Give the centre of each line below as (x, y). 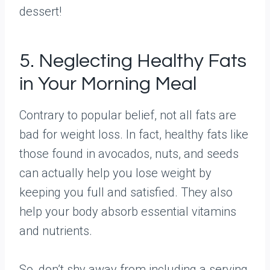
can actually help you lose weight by (115, 173)
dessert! (40, 11)
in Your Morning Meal (108, 84)
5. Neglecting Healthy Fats (133, 61)
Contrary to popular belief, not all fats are (128, 115)
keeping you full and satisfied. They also (126, 192)
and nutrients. (56, 231)
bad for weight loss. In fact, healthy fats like (134, 134)
